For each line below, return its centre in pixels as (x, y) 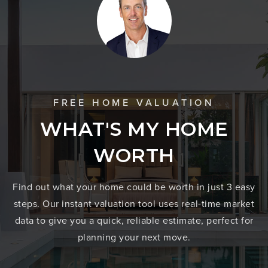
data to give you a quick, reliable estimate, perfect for (134, 220)
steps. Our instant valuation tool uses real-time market (134, 203)
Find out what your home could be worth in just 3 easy (134, 186)
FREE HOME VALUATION (134, 102)
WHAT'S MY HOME (134, 129)
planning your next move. (134, 237)
